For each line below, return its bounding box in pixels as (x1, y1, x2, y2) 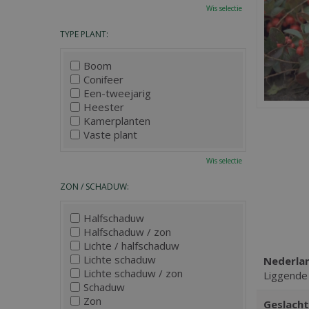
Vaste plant (83, 128, 137, 141)
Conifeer (83, 72, 123, 86)
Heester (83, 100, 124, 114)
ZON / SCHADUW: (60, 181, 129, 192)
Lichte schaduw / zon (83, 266, 183, 280)
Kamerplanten (83, 114, 150, 128)
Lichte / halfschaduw (83, 239, 179, 252)
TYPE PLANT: (60, 28, 108, 40)
